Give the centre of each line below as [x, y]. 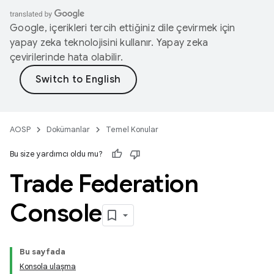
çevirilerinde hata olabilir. [66, 57]
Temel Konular [132, 129]
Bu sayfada [43, 252]
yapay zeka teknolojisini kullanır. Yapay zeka [109, 43]
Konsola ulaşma [48, 266]
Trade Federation [104, 183]
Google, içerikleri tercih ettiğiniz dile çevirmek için [123, 28]
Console [56, 213]
